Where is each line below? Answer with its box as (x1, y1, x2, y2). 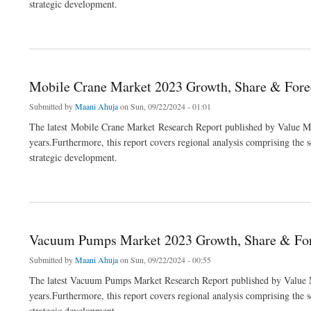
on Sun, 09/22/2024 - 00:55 (118, 253, 211, 265)
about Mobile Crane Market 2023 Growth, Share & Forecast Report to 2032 (19, 176, 276, 188)
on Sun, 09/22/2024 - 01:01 (118, 100, 211, 112)
